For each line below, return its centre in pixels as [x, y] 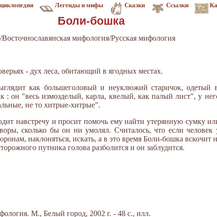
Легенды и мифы [79, 5]
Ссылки [177, 5]
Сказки [135, 5]
